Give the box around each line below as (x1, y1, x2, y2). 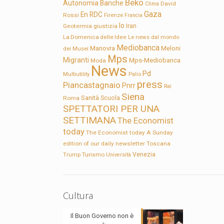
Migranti (63, 56, 89, 64)
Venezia (132, 151, 156, 158)
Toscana (146, 140, 171, 147)
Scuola (100, 94, 120, 102)
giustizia (93, 22, 118, 30)
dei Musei (63, 45, 89, 52)
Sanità (81, 94, 99, 102)
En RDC (80, 10, 103, 19)
